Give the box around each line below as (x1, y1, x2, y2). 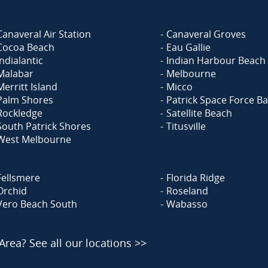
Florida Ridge (166, 171, 225, 184)
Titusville (166, 120, 206, 133)
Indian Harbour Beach (166, 54, 266, 67)
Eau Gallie (166, 41, 211, 54)
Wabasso (166, 197, 208, 211)
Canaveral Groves (166, 28, 246, 41)
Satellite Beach (166, 106, 232, 120)
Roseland (166, 184, 208, 197)
